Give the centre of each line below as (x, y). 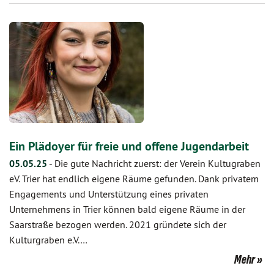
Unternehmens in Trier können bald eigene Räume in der (127, 209)
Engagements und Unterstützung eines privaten (109, 194)
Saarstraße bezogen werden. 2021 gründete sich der (118, 224)
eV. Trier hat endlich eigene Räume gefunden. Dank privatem (134, 179)
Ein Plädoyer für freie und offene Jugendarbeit (129, 146)
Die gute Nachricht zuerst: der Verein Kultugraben (157, 163)
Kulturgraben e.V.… (48, 240)
